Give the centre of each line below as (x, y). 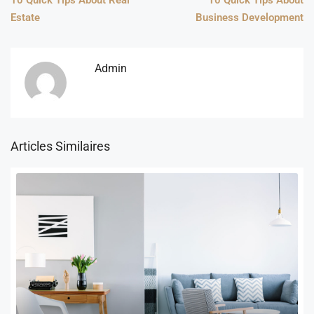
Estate (25, 17)
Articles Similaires (60, 146)
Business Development (250, 17)
